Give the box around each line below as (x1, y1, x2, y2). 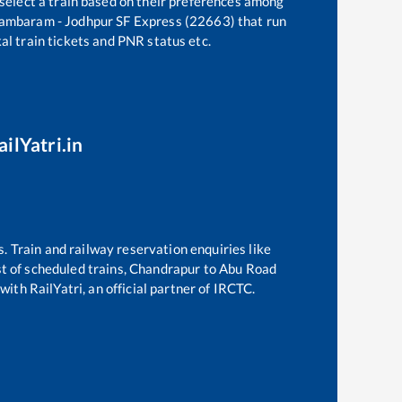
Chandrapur (128, 259, 201, 276)
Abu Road (218, 259, 277, 276)
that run (234, 12, 287, 29)
